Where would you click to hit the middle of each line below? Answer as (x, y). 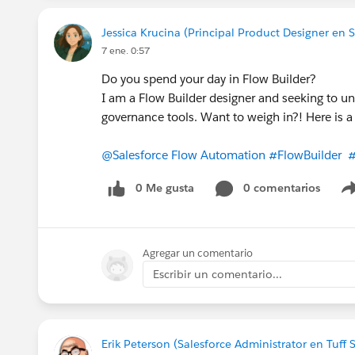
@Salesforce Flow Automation (183, 155)
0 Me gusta (165, 187)
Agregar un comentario (198, 253)
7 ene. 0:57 (126, 50)
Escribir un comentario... (218, 274)
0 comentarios (282, 187)
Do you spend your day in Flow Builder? (210, 78)
